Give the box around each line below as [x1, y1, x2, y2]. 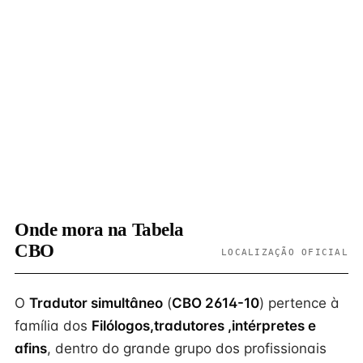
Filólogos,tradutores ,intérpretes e [92, 318, 316, 334]
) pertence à [259, 295, 340, 311]
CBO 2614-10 [172, 295, 259, 311]
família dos [15, 318, 92, 334]
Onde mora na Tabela [15, 220, 184, 240]
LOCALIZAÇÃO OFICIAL [221, 247, 348, 257]
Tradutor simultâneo [29, 295, 163, 311]
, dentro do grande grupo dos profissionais [47, 340, 327, 357]
